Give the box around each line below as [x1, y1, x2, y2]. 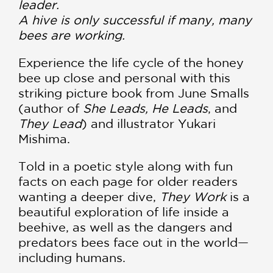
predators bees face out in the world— [18, 235, 249, 249]
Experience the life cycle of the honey [18, 55, 244, 69]
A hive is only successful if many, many [18, 13, 252, 27]
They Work [160, 190, 226, 204]
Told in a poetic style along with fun [18, 159, 233, 173]
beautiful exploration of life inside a [18, 205, 229, 219]
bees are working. [18, 28, 125, 42]
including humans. [18, 250, 126, 264]
